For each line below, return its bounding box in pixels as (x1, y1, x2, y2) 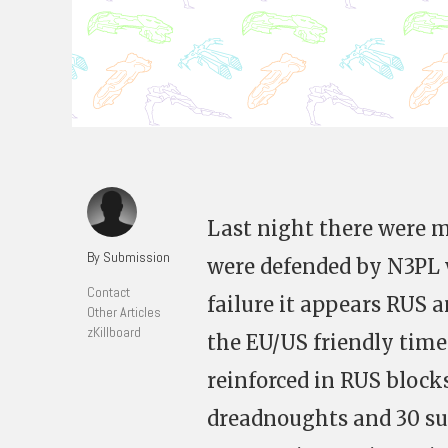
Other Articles (87, 303, 161, 321)
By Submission (87, 248, 170, 266)
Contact (87, 283, 130, 301)
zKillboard (87, 323, 141, 341)
